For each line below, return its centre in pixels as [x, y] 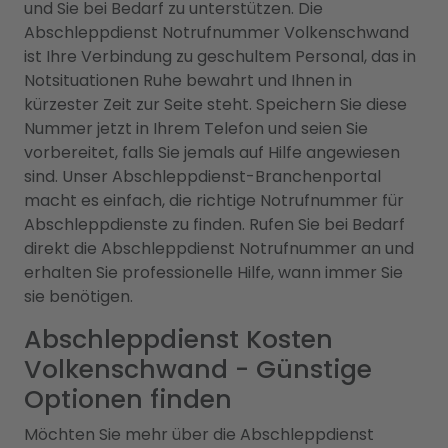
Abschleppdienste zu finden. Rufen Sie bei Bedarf [214, 224]
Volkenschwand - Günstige [198, 369]
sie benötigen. [78, 296]
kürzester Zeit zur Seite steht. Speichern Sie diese [215, 104]
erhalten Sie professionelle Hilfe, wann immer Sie [213, 272]
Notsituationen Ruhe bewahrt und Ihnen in [188, 80]
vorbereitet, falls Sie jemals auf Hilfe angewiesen [212, 152]
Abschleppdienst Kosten [178, 339]
